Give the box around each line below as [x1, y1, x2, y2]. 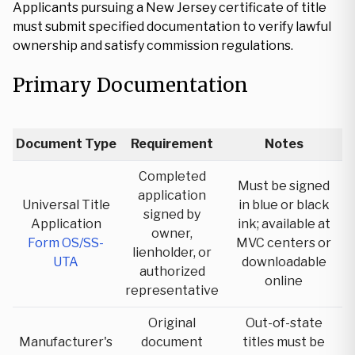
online [265, 273, 303, 288]
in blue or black [238, 197, 330, 212]
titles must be [242, 334, 325, 349]
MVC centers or [236, 235, 331, 250]
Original [148, 315, 196, 330]
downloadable [241, 254, 326, 269]
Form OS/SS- [28, 235, 104, 250]
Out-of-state [245, 315, 323, 330]
